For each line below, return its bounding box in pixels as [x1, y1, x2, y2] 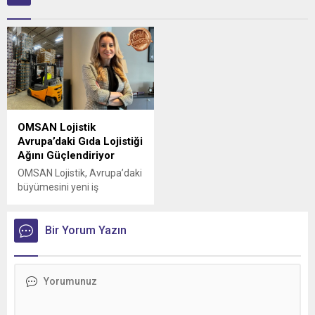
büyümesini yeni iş [18, 181, 98, 193]
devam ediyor [18, 209, 78, 221]
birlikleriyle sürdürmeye [18, 195, 120, 207]
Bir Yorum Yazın [45, 223, 127, 237]
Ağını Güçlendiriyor [18, 148, 115, 162]
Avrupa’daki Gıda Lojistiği [18, 134, 143, 148]
